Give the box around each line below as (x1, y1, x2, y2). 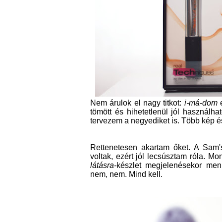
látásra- (90, 161, 116, 169)
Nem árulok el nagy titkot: (90, 99, 184, 107)
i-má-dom (184, 99, 218, 107)
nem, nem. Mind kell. (90, 170, 163, 178)
